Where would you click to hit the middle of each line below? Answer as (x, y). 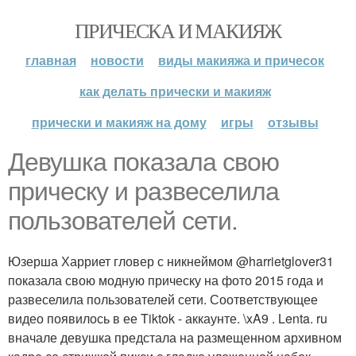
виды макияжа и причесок (241, 60)
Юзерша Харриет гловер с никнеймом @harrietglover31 (171, 261)
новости (117, 60)
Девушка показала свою (143, 162)
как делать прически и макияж (175, 91)
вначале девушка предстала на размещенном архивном (175, 337)
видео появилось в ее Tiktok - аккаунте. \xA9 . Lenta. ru (168, 318)
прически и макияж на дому (119, 122)
